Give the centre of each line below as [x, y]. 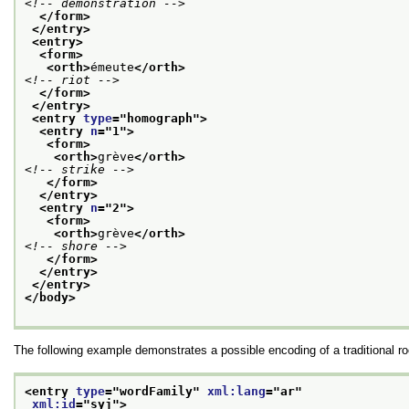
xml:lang [236, 391]
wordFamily [156, 391]
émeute [112, 67]
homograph [160, 118]
